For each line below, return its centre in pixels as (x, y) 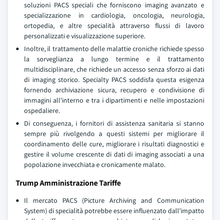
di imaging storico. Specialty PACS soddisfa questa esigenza (114, 80)
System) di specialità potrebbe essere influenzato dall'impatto (114, 211)
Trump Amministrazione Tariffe (68, 183)
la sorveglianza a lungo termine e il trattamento (114, 59)
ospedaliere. (42, 110)
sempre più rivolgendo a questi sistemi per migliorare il (114, 134)
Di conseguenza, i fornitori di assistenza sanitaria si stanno (114, 123)
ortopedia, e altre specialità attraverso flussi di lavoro (114, 26)
